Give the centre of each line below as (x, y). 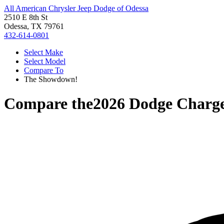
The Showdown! (51, 79)
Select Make (43, 52)
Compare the (48, 104)
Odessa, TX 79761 (34, 26)
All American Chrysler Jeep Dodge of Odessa (76, 8)
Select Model (45, 61)
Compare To (44, 70)
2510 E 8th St (26, 17)
